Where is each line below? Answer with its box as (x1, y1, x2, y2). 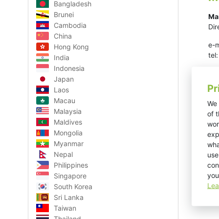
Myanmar (54, 139, 84, 148)
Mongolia (54, 129, 83, 137)
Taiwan (54, 204, 76, 212)
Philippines (54, 161, 88, 169)
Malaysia (54, 107, 82, 115)
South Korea (54, 182, 92, 191)
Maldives (54, 118, 82, 126)
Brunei (54, 10, 74, 19)
